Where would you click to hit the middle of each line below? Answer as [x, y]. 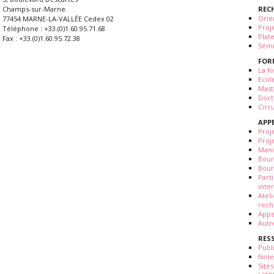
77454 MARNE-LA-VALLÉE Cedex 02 [58, 19]
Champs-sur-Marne [34, 9]
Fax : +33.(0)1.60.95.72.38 [41, 39]
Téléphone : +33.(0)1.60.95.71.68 [54, 29]
